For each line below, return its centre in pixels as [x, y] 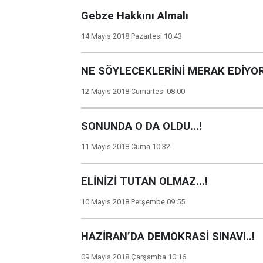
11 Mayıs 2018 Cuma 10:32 [126, 146]
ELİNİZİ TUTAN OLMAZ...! [144, 181]
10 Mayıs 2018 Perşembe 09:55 [133, 202]
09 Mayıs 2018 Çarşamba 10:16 [134, 257]
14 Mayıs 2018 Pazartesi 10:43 [131, 36]
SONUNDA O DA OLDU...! [141, 126]
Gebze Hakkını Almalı [135, 16]
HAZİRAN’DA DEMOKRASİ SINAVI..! [168, 237]
